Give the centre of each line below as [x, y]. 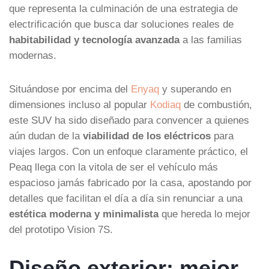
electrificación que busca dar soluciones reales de [121, 24]
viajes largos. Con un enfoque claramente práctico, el [128, 151]
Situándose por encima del [70, 89]
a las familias [211, 39]
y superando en [195, 89]
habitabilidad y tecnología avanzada [94, 39]
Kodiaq [165, 104]
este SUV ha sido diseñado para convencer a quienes [129, 120]
